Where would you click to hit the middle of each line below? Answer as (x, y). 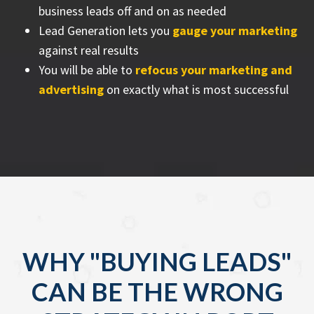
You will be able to (87, 70)
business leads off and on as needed (132, 11)
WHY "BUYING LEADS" (157, 261)
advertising (73, 89)
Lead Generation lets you (105, 30)
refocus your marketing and (214, 70)
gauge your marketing (235, 30)
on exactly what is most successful (198, 89)
